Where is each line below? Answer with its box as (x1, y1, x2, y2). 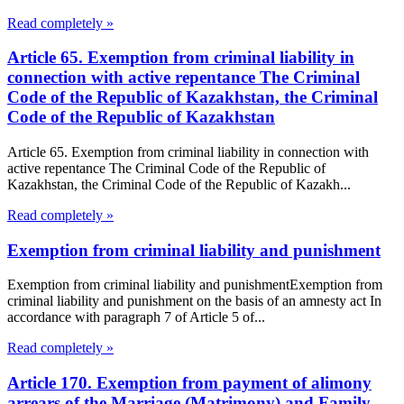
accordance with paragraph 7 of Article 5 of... (7, 309, 265, 326)
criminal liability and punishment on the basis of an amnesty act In (7, 293, 381, 309)
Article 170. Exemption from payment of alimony (7, 373, 372, 393)
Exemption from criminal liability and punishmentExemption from (7, 277, 382, 293)
